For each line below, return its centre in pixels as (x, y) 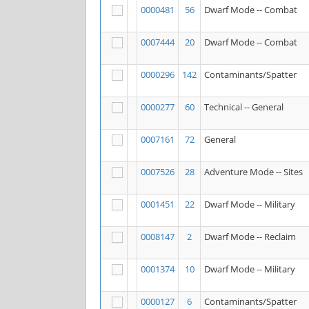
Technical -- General (244, 107)
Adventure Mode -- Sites (253, 172)
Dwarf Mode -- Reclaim (250, 237)
